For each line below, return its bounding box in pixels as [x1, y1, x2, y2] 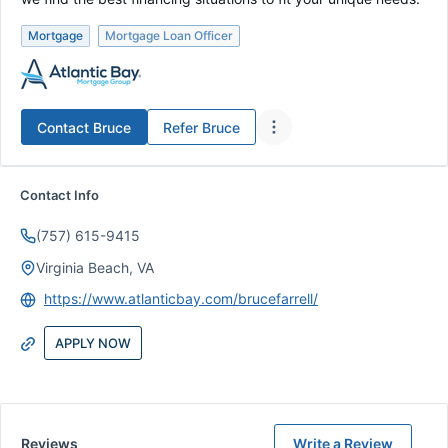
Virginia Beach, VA [36, 259, 154, 276]
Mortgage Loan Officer [105, 28, 233, 43]
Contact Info [20, 187, 99, 203]
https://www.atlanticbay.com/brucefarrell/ [44, 290, 318, 307]
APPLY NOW [55, 335, 131, 351]
